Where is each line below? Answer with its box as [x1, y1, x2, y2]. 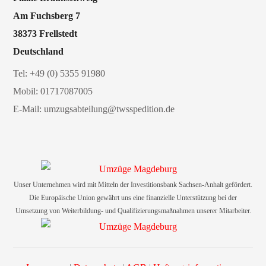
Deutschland [13, 46, 64, 56]
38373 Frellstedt [13, 28, 78, 39]
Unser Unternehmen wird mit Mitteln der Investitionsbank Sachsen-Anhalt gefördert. [14, 180, 252, 189]
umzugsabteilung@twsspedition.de [44, 103, 175, 114]
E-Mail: [13, 103, 45, 114]
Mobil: [13, 85, 41, 96]
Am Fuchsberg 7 [13, 10, 81, 21]
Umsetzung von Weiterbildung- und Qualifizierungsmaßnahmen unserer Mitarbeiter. [15, 207, 251, 216]
